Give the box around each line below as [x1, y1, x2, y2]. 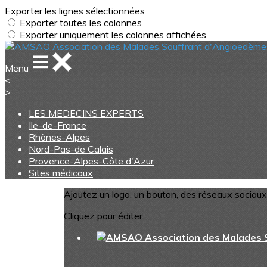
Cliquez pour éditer [63, 210, 142, 222]
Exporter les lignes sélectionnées [5, 5, 145, 17]
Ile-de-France [29, 119, 86, 131]
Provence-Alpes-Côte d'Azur [29, 155, 154, 167]
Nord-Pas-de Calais [29, 143, 113, 155]
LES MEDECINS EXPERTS [29, 107, 144, 119]
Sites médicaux [29, 167, 93, 179]
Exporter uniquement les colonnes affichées [20, 29, 206, 41]
